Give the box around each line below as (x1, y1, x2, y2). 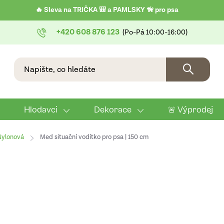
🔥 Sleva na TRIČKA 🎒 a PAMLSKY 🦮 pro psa (35, 5, 178, 14)
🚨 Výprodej (168, 104, 213, 115)
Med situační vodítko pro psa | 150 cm (40, 133, 148, 141)
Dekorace (94, 104, 131, 114)
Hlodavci (24, 104, 57, 114)
